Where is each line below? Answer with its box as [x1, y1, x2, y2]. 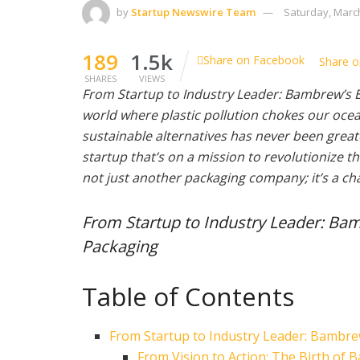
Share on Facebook [203, 51, 305, 67]
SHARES [84, 72, 117, 84]
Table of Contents [82, 279, 294, 313]
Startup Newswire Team [131, 4, 256, 19]
